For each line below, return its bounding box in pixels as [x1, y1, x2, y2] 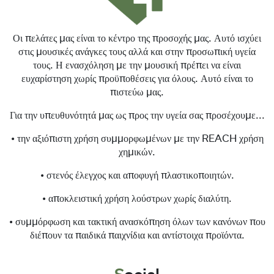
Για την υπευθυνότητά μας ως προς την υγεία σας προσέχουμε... [9, 111, 265, 121]
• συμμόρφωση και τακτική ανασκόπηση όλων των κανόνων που [9, 217, 265, 228]
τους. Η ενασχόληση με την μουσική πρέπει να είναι [33, 61, 241, 71]
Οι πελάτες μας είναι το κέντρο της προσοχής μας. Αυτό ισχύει [13, 34, 261, 44]
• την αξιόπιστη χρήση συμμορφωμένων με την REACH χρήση [10, 134, 264, 144]
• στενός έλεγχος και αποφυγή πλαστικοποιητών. [40, 171, 234, 181]
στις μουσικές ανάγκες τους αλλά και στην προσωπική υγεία [18, 47, 256, 57]
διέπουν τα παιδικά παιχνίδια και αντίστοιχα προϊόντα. [29, 231, 245, 241]
